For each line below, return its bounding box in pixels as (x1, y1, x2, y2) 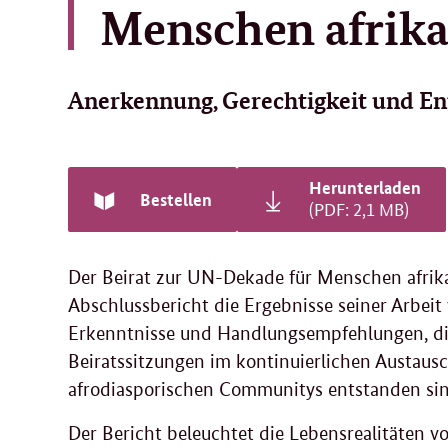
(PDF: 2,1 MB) (309, 196, 409, 221)
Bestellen (140, 188, 212, 212)
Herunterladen (309, 176, 421, 200)
